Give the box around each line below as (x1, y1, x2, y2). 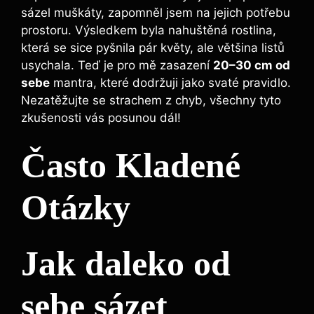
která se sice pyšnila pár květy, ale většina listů (21, 40, 285, 55)
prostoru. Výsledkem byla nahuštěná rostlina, (21, 22, 276, 37)
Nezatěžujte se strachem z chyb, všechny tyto (21, 93, 281, 107)
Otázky (21, 188, 130, 228)
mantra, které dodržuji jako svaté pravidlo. (50, 75, 291, 90)
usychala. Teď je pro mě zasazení (21, 57, 213, 72)
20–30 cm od (213, 57, 290, 72)
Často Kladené (21, 146, 240, 186)
